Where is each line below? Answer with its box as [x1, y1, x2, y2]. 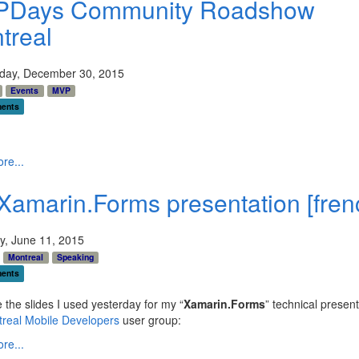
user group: [119, 312, 181, 329]
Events [10, 84, 39, 97]
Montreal [8, 251, 44, 264]
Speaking [56, 251, 94, 264]
